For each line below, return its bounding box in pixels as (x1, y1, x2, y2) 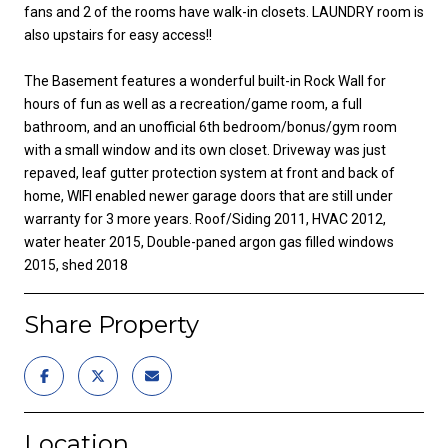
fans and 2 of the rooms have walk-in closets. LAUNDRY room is (24, 3, 424, 20)
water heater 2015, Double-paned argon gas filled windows (24, 233, 394, 250)
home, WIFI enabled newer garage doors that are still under (24, 187, 393, 204)
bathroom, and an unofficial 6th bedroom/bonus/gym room (24, 118, 397, 135)
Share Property (24, 309, 199, 339)
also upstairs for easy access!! (24, 26, 212, 43)
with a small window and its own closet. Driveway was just (24, 141, 386, 158)
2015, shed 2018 (24, 256, 128, 273)
